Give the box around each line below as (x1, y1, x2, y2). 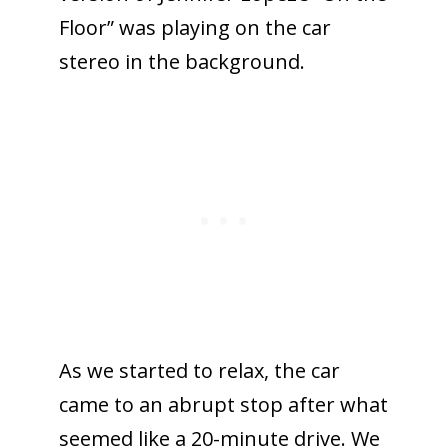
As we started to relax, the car (58, 356, 340, 384)
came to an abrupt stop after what (58, 390, 388, 418)
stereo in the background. (58, 47, 305, 75)
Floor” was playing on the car (58, 13, 331, 41)
